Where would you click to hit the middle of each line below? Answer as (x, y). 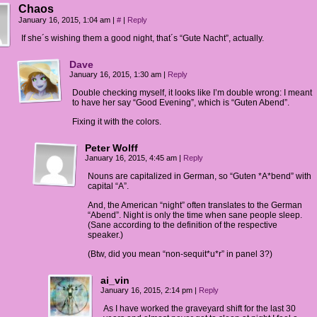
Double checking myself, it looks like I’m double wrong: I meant (192, 93)
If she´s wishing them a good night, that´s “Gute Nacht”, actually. (143, 38)
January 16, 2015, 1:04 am (65, 20)
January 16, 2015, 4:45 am (132, 158)
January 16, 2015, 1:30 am (116, 74)
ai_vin (115, 280)
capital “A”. (108, 186)
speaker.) (105, 235)
